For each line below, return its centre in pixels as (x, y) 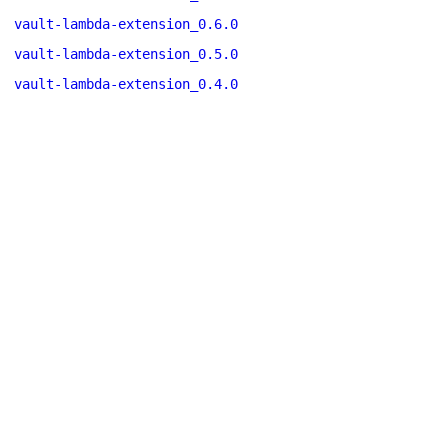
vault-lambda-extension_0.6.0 (126, 24)
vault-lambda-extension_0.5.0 (126, 54)
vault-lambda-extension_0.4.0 (126, 84)
